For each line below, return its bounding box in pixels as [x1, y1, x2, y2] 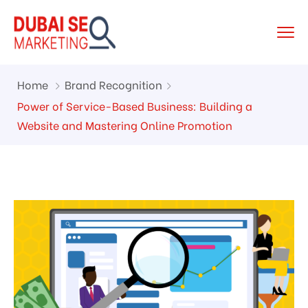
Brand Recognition [65, 76, 162, 92]
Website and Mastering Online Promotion [17, 117, 232, 133]
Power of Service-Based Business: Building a [17, 98, 252, 113]
